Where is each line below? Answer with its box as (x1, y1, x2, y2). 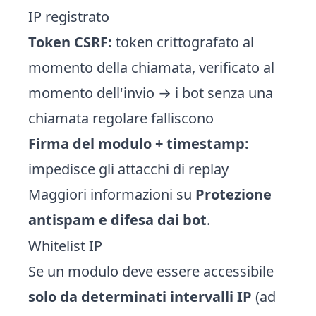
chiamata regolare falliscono (28, 109, 214, 128)
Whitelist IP (28, 236, 102, 255)
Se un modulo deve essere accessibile (28, 262, 274, 281)
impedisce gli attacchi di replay (28, 159, 229, 178)
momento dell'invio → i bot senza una (28, 83, 273, 102)
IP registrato (28, 7, 109, 26)
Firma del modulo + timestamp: (28, 134, 249, 153)
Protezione (195, 185, 272, 204)
